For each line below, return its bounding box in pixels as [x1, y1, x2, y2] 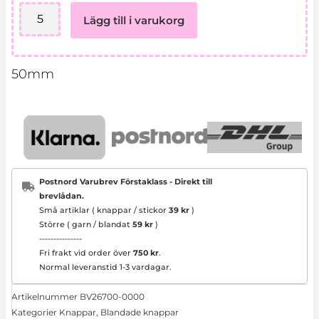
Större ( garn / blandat [39, 219, 132, 229]
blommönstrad [19, 18, 93, 30]
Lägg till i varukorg [83, 14, 184, 28]
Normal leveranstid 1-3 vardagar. [39, 261, 172, 272]
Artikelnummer [11, 291, 80, 303]
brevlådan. [39, 190, 84, 201]
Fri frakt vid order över [39, 247, 133, 258]
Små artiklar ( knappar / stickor [39, 204, 169, 215]
